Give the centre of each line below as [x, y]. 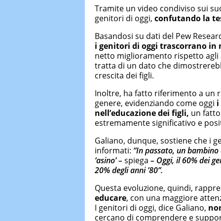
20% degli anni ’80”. [129, 170]
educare [110, 198]
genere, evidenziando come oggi [156, 103]
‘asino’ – [110, 161]
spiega [136, 161]
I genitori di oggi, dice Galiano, [151, 208]
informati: [114, 151]
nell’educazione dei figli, [142, 113]
